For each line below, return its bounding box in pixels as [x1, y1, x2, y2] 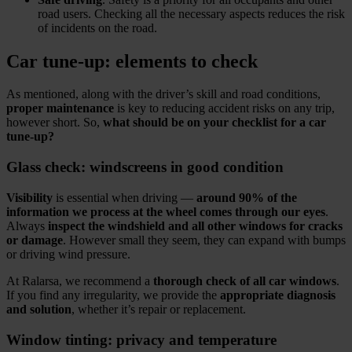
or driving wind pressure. [6, 247, 130, 261]
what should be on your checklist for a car [103, 115, 326, 130]
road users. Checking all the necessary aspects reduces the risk [38, 6, 345, 20]
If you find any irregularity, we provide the [6, 288, 220, 302]
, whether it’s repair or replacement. [71, 302, 246, 316]
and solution [6, 302, 71, 316]
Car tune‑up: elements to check [6, 50, 258, 71]
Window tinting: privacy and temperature [6, 331, 277, 348]
